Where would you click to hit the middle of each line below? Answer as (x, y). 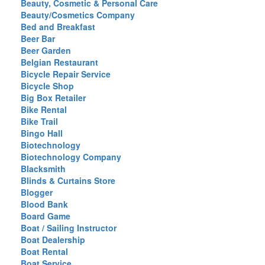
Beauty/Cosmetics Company (78, 15)
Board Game (46, 216)
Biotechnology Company (71, 157)
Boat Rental (44, 251)
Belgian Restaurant (59, 62)
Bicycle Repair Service (66, 74)
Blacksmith (43, 169)
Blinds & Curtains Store (68, 180)
